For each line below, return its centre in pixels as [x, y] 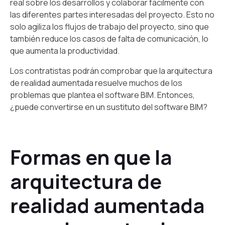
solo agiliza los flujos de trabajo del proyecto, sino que [109, 26]
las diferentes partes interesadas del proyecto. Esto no [112, 14]
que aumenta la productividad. [65, 50]
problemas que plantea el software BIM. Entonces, [102, 95]
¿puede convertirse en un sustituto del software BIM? [109, 107]
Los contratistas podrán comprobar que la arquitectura [111, 71]
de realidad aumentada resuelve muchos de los [96, 83]
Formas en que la [91, 157]
